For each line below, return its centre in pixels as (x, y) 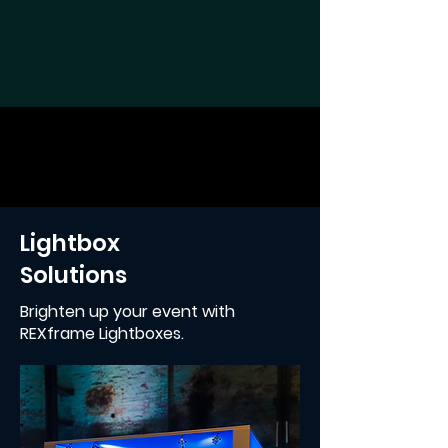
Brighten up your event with (127, 311)
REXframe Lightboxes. (102, 333)
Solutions (73, 275)
